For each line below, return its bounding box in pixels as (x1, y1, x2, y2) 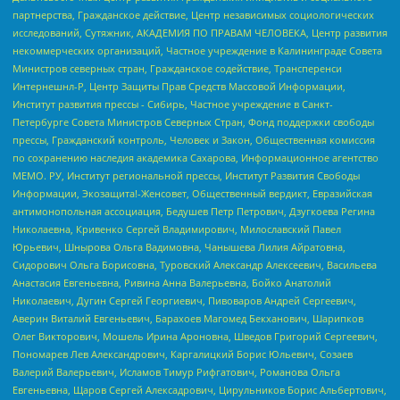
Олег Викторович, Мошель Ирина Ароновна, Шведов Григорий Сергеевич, (12, 329, 378, 344)
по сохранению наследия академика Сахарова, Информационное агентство (12, 151, 379, 165)
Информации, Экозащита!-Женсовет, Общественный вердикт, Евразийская (12, 187, 372, 201)
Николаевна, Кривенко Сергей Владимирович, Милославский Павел (12, 222, 341, 237)
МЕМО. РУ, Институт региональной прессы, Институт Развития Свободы (12, 169, 360, 183)
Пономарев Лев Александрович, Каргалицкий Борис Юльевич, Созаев (12, 347, 353, 362)
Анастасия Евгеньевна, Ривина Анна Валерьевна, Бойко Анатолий (12, 276, 331, 290)
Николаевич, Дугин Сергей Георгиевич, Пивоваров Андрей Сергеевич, (12, 294, 356, 308)
